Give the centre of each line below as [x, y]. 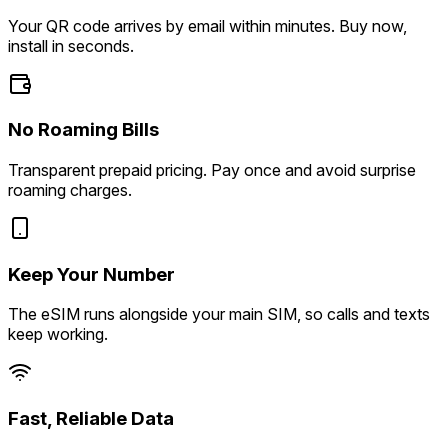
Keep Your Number [91, 274]
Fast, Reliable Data [91, 419]
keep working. [58, 334]
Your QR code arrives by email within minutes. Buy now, [207, 25]
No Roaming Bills [83, 130]
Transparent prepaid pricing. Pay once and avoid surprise [212, 170]
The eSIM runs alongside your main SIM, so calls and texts [219, 314]
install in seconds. [71, 45]
